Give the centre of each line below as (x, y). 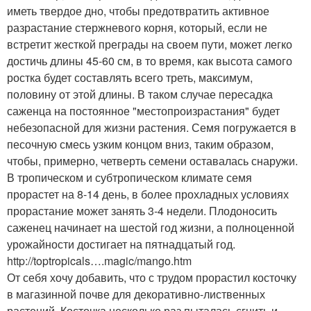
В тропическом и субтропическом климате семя (129, 177)
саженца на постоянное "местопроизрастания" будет (143, 111)
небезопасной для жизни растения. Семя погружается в (152, 127)
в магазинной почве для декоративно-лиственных (136, 294)
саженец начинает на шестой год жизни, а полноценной (151, 227)
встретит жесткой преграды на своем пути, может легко (150, 44)
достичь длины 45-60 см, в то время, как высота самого (150, 61)
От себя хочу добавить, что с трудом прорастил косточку (152, 277)
